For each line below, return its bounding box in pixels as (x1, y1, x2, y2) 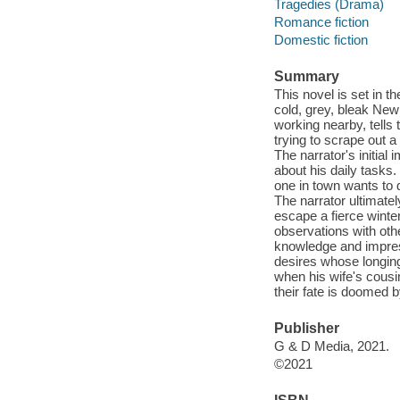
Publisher (273, 321, 339, 337)
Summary (273, 69, 339, 85)
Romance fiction (273, 13, 369, 29)
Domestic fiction (273, 31, 368, 47)
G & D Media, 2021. (273, 337, 389, 354)
